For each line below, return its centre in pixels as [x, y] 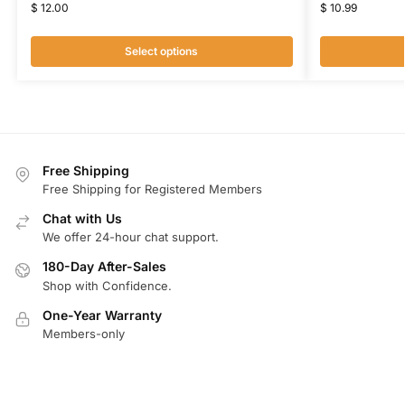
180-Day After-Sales [104, 267]
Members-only [84, 334]
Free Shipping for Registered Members [152, 189]
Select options [162, 51]
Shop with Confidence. [107, 285]
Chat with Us [82, 219]
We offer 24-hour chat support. [131, 237]
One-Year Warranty [102, 315]
